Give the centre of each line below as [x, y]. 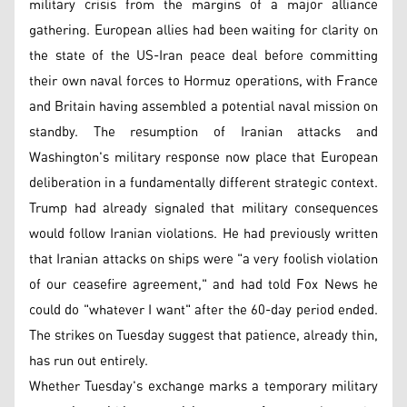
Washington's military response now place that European [203, 157]
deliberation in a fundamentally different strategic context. [203, 183]
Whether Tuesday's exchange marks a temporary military [203, 386]
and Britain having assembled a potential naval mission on [203, 106]
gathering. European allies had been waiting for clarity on [203, 30]
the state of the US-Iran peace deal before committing [203, 55]
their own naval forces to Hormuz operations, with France [203, 81]
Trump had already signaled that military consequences [203, 208]
